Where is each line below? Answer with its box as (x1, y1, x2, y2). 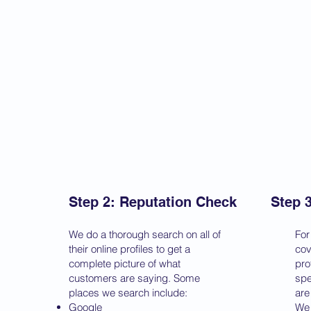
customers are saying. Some (69, 271, 200, 285)
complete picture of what (69, 257, 180, 270)
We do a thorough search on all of (69, 228, 221, 241)
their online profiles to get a (69, 242, 190, 255)
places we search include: (69, 286, 187, 299)
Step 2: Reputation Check (69, 194, 237, 210)
